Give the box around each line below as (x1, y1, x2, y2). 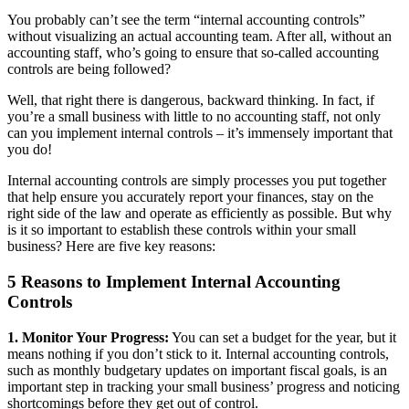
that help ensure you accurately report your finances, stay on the (7, 189, 373, 205)
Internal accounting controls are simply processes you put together (7, 173, 386, 189)
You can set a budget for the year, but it (169, 329, 396, 345)
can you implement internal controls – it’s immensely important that (7, 125, 393, 142)
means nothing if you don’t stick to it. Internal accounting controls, (7, 345, 389, 362)
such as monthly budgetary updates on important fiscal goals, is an (7, 362, 387, 378)
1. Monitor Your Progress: (7, 329, 169, 345)
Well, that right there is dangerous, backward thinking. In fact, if (7, 92, 374, 109)
